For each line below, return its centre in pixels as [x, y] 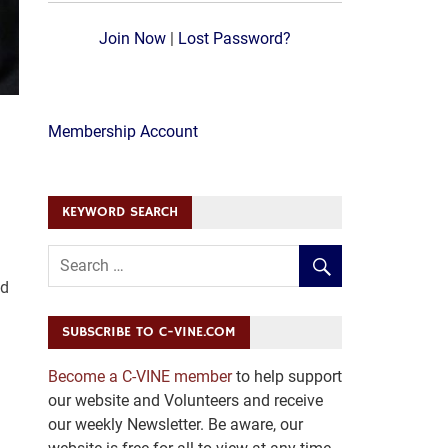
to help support [286, 377]
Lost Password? [234, 38]
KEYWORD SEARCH [119, 212]
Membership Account [122, 131]
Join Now [132, 38]
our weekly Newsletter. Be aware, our [175, 425]
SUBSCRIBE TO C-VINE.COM [148, 332]
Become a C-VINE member [139, 377]
